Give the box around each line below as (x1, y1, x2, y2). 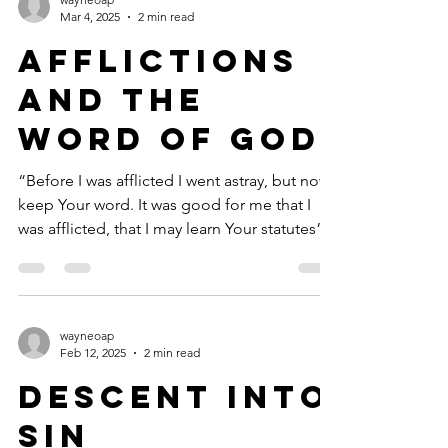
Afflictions (18, 41, 299, 81)
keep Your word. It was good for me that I (18, 195, 311, 214)
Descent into (18, 377, 331, 417)
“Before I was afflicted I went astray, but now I (18, 171, 338, 190)
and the (18, 80, 205, 120)
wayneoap (60, 328, 114, 343)
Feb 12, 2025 (60, 345, 126, 360)
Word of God (18, 119, 321, 159)
